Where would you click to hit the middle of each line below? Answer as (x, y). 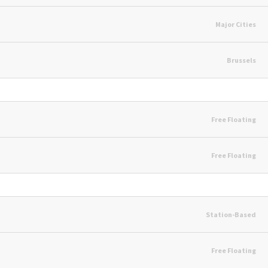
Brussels (241, 60)
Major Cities (236, 24)
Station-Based (231, 214)
